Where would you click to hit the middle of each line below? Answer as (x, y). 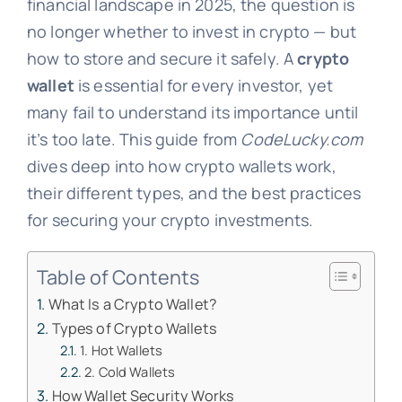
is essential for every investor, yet (204, 86)
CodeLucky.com (302, 140)
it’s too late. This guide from (134, 140)
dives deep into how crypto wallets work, (181, 166)
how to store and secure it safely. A (162, 59)
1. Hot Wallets (122, 350)
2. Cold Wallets (130, 372)
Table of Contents (118, 276)
